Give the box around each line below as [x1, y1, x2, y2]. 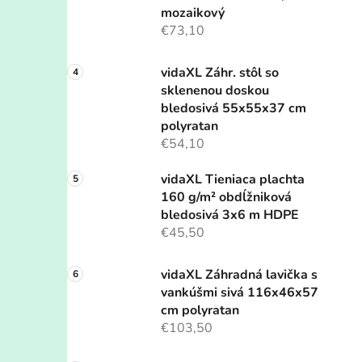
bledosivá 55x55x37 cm [161, 99, 306, 118]
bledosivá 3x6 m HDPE [161, 206, 299, 225]
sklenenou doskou [161, 82, 269, 100]
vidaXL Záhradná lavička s [161, 266, 318, 284]
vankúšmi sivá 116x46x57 [161, 284, 318, 302]
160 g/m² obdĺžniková [161, 188, 292, 207]
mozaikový [161, 4, 225, 23]
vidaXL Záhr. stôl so [161, 64, 279, 82]
